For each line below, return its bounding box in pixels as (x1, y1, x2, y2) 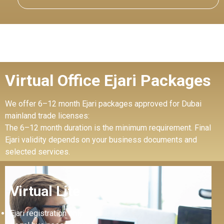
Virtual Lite (10, 183, 80, 200)
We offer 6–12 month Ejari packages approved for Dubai (5, 98, 201, 108)
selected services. (5, 146, 70, 156)
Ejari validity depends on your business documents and (5, 134, 197, 144)
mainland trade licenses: (5, 110, 89, 120)
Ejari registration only (10, 208, 83, 218)
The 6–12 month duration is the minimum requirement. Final (5, 122, 211, 132)
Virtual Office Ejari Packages (5, 70, 211, 90)
